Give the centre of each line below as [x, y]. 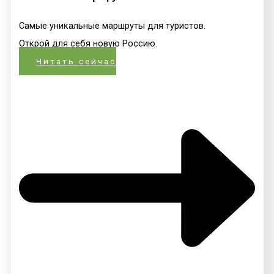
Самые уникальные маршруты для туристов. [113, 26]
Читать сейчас [76, 61]
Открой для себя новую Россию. [88, 44]
